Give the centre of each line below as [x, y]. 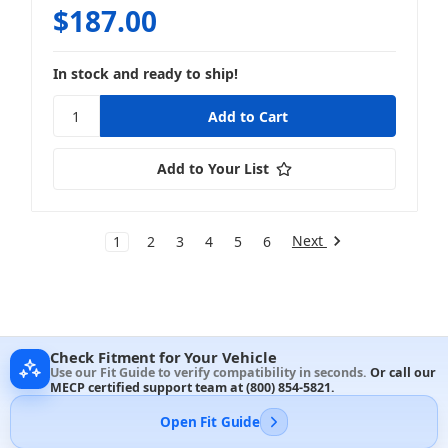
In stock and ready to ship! [145, 74]
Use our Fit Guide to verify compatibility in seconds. [210, 373]
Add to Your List [212, 169]
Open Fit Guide [210, 421]
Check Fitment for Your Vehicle [163, 357]
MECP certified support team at [148, 388]
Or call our [403, 373]
